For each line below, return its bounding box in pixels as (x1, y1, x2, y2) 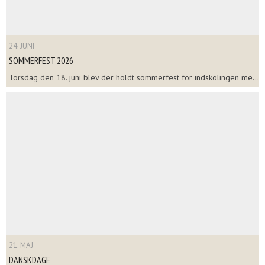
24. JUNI (9, 40, 34, 51)
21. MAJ (9, 240, 33, 250)
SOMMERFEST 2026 (9, 54, 73, 66)
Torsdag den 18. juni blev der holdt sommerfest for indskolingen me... (9, 72, 259, 83)
